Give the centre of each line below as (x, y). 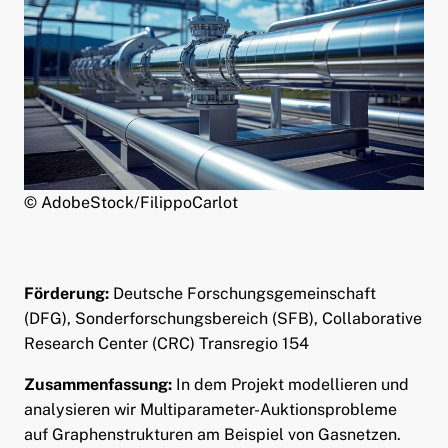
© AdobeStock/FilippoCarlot (130, 203)
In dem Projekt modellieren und (290, 385)
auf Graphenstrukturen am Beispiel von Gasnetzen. (212, 435)
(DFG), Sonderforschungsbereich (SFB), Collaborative (222, 319)
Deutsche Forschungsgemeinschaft (242, 294)
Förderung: (66, 294)
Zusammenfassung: (97, 385)
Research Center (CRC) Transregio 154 (166, 344)
